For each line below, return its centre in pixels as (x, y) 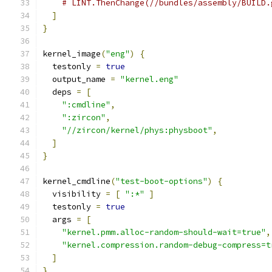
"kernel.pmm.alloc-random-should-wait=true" (164, 232)
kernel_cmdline (76, 181)
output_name (76, 79)
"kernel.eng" (149, 79)
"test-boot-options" (161, 181)
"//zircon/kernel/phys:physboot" (137, 130)
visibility (74, 194)
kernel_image (72, 54)
